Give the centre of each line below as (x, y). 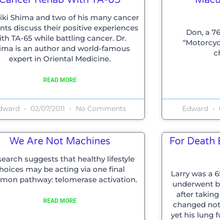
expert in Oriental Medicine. (60, 58)
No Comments (100, 108)
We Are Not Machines (60, 141)
